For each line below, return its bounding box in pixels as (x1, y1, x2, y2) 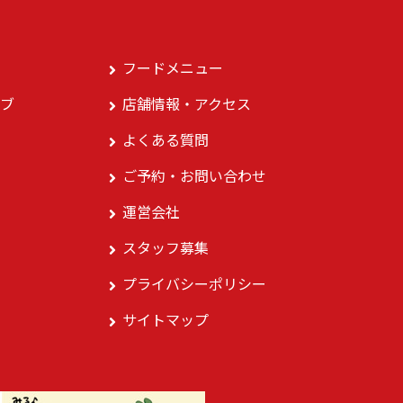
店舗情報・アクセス (122, 92, 251, 114)
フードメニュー (122, 56, 223, 78)
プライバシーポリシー (122, 272, 266, 294)
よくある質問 (122, 128, 209, 150)
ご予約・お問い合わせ (122, 164, 266, 186)
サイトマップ (122, 308, 209, 330)
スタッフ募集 (122, 236, 209, 258)
